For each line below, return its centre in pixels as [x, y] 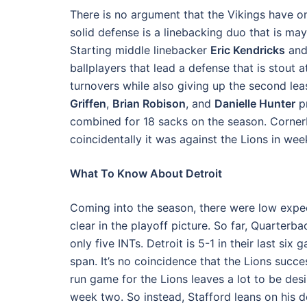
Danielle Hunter [255, 103]
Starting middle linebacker [140, 50]
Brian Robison [149, 103]
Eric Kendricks [248, 50]
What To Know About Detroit [147, 173]
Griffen [88, 103]
